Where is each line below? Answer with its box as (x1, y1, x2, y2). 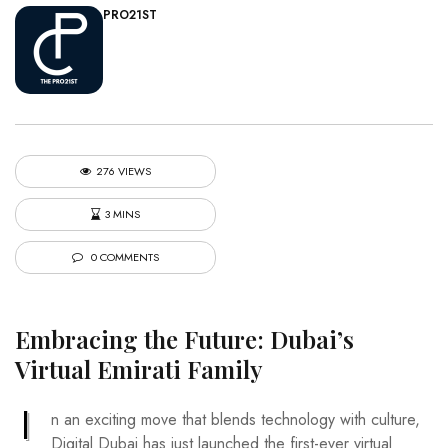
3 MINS (104, 205, 140, 222)
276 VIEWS (95, 162, 151, 179)
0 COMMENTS (87, 248, 159, 265)
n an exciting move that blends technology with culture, (51, 407, 420, 431)
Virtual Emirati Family (15, 352, 263, 385)
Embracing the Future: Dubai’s (15, 322, 354, 355)
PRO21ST (103, 5, 157, 24)
